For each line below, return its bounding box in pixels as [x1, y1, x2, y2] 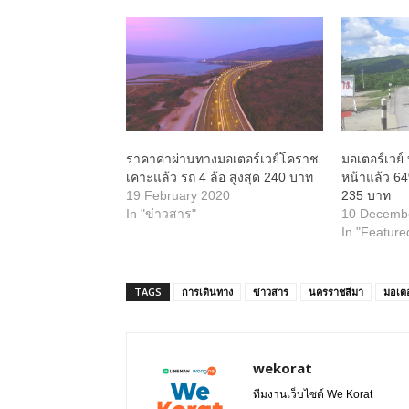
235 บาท [341, 187, 392, 203]
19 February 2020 [126, 187, 230, 203]
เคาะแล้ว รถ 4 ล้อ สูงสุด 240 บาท [126, 169, 313, 184]
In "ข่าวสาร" [126, 205, 196, 221]
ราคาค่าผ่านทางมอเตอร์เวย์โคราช [126, 151, 319, 166]
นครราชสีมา [309, 284, 363, 299]
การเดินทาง [182, 284, 233, 299]
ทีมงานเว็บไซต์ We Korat [253, 387, 372, 401]
